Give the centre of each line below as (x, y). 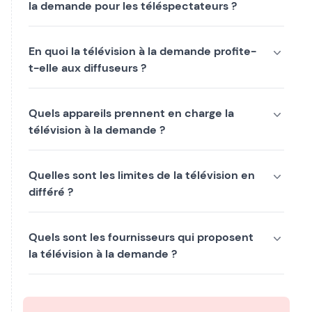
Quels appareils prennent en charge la (131, 113)
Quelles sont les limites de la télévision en (142, 175)
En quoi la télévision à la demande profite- (142, 51)
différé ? (51, 192)
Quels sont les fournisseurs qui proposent (141, 237)
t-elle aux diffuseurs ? (87, 68)
